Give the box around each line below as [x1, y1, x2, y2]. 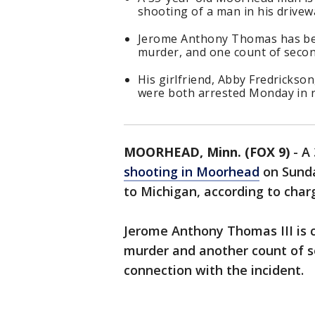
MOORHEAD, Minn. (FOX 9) [124, 143, 290, 160]
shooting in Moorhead [124, 163, 259, 180]
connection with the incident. [124, 262, 304, 278]
